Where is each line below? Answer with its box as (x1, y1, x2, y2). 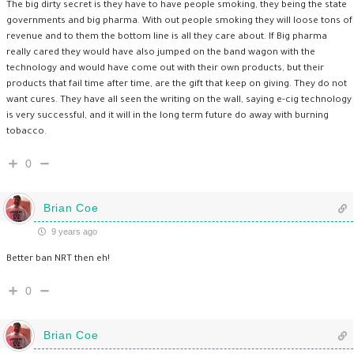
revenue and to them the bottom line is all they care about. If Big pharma (6, 32, 327, 43)
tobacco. (6, 126, 47, 137)
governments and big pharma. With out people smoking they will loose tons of (6, 16, 352, 27)
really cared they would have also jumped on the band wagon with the (6, 47, 315, 58)
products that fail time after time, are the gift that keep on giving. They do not (6, 79, 347, 90)
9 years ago (49, 226, 97, 236)
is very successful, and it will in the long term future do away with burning (6, 111, 329, 122)
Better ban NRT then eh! (6, 254, 110, 265)
